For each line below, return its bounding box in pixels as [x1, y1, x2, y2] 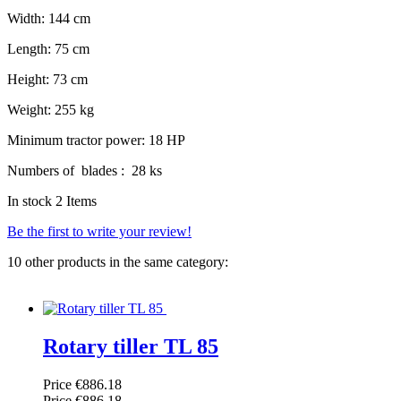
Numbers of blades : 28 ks [7, 163, 162, 179]
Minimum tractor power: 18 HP [7, 132, 185, 149]
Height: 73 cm [7, 72, 88, 88]
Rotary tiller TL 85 [43, 335, 218, 359]
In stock [7, 193, 52, 209]
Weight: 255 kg [7, 102, 94, 118]
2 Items [55, 193, 97, 209]
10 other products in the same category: [7, 254, 228, 270]
